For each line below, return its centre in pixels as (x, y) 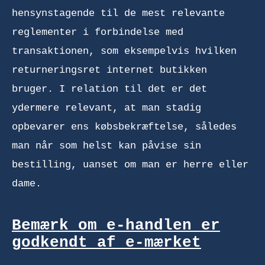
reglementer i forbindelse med (98, 32)
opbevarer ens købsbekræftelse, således (124, 127)
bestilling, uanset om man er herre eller (130, 164)
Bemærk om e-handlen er (116, 225)
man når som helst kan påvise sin (106, 146)
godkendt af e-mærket (106, 243)
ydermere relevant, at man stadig (106, 108)
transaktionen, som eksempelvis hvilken (124, 51)
